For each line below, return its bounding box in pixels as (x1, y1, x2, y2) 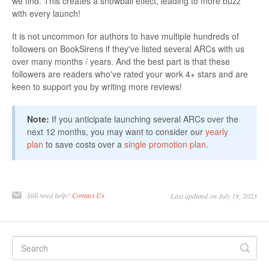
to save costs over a (43, 138, 124, 150)
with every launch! (12, 7, 80, 19)
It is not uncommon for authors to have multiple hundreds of (12, 29, 239, 42)
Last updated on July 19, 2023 (171, 190, 257, 201)
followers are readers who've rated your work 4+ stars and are (12, 67, 248, 80)
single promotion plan (124, 138, 206, 150)
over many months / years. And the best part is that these (12, 55, 230, 67)
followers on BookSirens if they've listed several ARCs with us (12, 42, 244, 55)
